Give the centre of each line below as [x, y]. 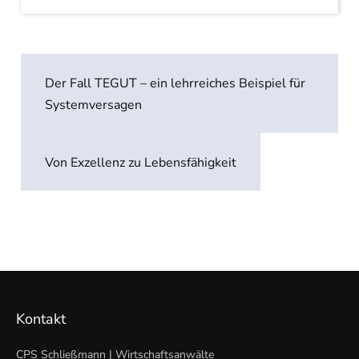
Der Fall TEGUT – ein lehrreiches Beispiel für [175, 83]
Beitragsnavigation [117, 42]
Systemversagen [94, 105]
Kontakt [41, 319]
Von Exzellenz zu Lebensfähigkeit [141, 163]
